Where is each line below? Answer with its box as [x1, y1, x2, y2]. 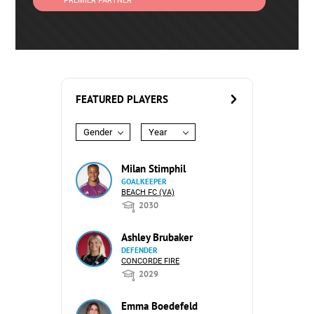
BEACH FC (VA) [121, 188, 175, 197]
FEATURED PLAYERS [76, 93, 168, 106]
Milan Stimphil [121, 162, 186, 175]
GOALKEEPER [121, 177, 167, 186]
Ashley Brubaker [121, 231, 193, 244]
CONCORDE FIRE [121, 257, 179, 266]
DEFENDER [121, 245, 158, 255]
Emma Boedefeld [121, 299, 198, 313]
